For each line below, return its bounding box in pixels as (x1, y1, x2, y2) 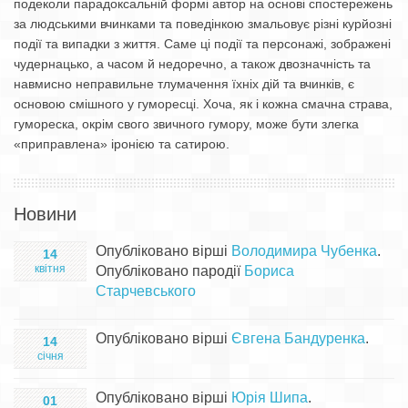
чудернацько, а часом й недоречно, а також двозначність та (14, 56, 371, 71)
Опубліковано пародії (96, 263, 244, 279)
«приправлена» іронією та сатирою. (14, 137, 229, 151)
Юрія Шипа (231, 390, 308, 405)
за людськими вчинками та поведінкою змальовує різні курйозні (14, 16, 392, 31)
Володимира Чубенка (231, 243, 377, 259)
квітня (35, 262, 66, 275)
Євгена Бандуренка (231, 331, 365, 346)
